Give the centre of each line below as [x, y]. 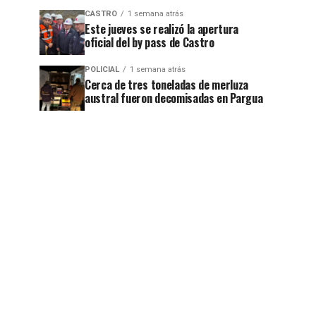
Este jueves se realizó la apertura [162, 29]
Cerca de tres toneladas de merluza [167, 84]
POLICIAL [102, 69]
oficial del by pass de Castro [150, 42]
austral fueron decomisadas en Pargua [174, 98]
